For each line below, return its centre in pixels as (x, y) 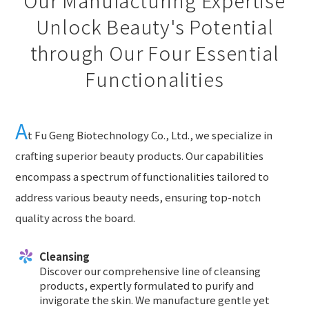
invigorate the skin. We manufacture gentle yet (155, 300)
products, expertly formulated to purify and (147, 286)
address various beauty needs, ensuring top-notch (138, 197)
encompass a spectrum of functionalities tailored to (142, 177)
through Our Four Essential (154, 52)
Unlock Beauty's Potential (154, 26)
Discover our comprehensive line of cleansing (150, 271)
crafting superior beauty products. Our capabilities (140, 156)
